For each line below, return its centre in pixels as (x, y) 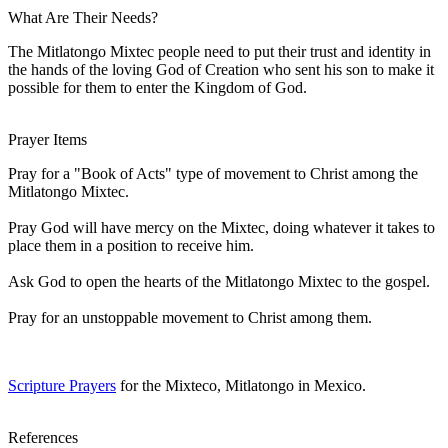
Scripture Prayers (62, 385)
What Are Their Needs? (83, 17)
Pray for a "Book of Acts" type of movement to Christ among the (213, 173)
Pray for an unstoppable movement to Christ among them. (190, 317)
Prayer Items (47, 139)
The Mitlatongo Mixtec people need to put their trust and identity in (219, 51)
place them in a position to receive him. (131, 245)
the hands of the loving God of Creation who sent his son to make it (221, 69)
